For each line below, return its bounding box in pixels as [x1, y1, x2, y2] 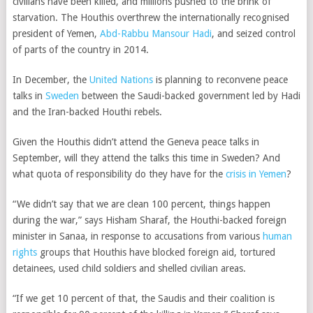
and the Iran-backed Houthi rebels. [12, 106, 162, 117]
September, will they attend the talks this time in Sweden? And [12, 152, 280, 163]
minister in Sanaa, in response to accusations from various [12, 231, 263, 242]
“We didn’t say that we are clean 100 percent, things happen [12, 198, 270, 210]
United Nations [89, 74, 153, 85]
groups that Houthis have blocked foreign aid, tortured [36, 247, 275, 258]
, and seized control [211, 28, 296, 39]
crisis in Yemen [225, 168, 286, 180]
